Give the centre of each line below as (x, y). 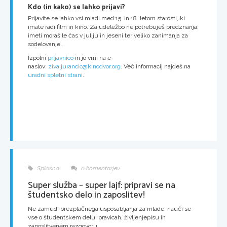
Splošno (47, 168)
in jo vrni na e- (93, 58)
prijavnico (61, 58)
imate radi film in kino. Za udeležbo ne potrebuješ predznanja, (113, 27)
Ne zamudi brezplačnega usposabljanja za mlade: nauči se (109, 209)
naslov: (38, 67)
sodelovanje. (45, 44)
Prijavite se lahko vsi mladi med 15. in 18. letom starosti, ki (106, 18)
